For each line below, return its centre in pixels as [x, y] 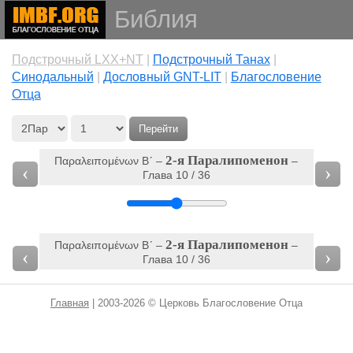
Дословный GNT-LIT [162, 77]
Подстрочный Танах [211, 59]
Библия [156, 19]
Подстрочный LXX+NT [77, 59]
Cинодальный [52, 77]
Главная [70, 303]
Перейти [158, 129]
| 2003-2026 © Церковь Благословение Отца [196, 303]
